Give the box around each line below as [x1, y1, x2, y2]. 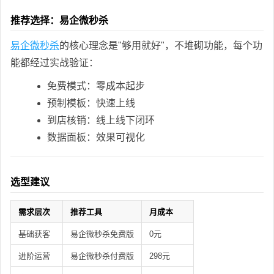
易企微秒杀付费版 [70, 251, 134, 261]
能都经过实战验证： [10, 57, 98, 68]
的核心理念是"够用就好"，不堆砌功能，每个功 [59, 40, 262, 51]
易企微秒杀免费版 [70, 229, 134, 239]
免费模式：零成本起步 [47, 80, 145, 91]
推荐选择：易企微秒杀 [10, 15, 108, 26]
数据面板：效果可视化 [47, 131, 145, 143]
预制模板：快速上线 [47, 97, 135, 108]
